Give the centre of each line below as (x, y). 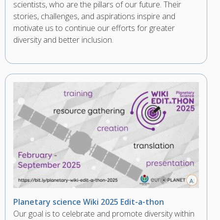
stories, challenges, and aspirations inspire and (94, 16)
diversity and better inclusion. (63, 40)
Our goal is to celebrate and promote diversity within (104, 214)
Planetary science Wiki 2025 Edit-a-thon (89, 202)
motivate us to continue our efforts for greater (94, 28)
